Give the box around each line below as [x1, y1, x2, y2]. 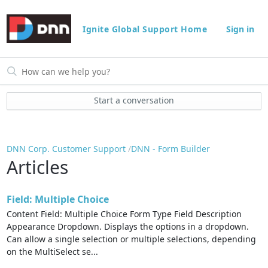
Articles [7, 154, 69, 179]
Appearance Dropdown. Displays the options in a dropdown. [7, 221, 249, 233]
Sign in [226, 23, 254, 35]
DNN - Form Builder [131, 143, 211, 155]
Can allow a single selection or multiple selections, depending [7, 233, 257, 245]
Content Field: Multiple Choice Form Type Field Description [7, 208, 242, 220]
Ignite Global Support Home [83, 23, 210, 35]
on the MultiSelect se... [7, 246, 99, 258]
